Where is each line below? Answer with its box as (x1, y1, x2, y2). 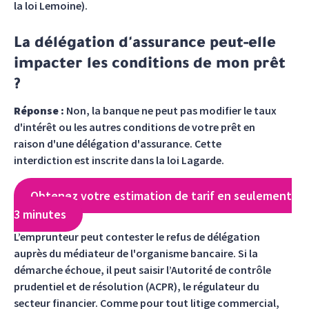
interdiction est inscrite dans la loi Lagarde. (14, 153, 224, 167)
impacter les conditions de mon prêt (14, 57, 286, 74)
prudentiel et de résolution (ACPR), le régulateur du (14, 279, 259, 293)
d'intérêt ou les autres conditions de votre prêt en (14, 120, 255, 134)
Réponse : (14, 103, 64, 117)
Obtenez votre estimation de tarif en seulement (30, 188, 292, 203)
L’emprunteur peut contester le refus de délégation (14, 230, 260, 243)
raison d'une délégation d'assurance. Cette (14, 137, 221, 150)
